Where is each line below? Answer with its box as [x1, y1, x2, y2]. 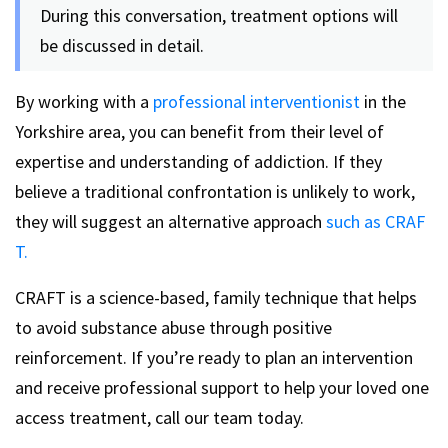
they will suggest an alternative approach [15, 209, 326, 233]
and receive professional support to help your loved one [15, 375, 429, 399]
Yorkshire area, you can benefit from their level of [15, 119, 384, 143]
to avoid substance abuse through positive [15, 315, 332, 339]
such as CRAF [326, 209, 425, 233]
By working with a [15, 89, 153, 113]
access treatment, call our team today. [15, 405, 304, 429]
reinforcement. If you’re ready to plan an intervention [15, 345, 413, 369]
